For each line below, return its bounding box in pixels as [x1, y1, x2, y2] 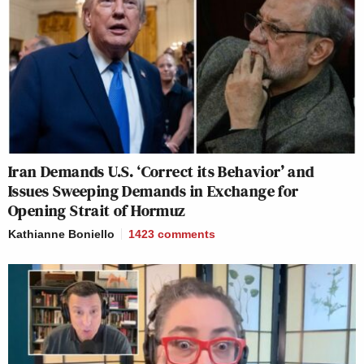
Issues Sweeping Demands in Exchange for [8, 180, 299, 203]
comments [158, 227, 215, 241]
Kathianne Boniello [8, 227, 115, 241]
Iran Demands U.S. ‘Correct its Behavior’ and [8, 160, 314, 184]
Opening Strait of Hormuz [8, 199, 185, 223]
